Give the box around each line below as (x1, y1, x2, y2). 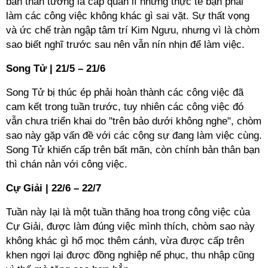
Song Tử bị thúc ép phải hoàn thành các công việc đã (6, 87, 243, 98)
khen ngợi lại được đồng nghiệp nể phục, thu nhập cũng (6, 249, 254, 261)
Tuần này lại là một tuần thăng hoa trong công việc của (6, 206, 250, 218)
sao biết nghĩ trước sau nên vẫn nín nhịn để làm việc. (6, 39, 245, 50)
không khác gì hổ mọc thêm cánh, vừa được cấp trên (6, 235, 244, 246)
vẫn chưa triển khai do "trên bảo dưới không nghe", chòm (6, 115, 261, 127)
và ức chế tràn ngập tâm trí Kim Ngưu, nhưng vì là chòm (6, 25, 260, 36)
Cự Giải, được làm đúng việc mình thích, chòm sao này (6, 221, 255, 232)
